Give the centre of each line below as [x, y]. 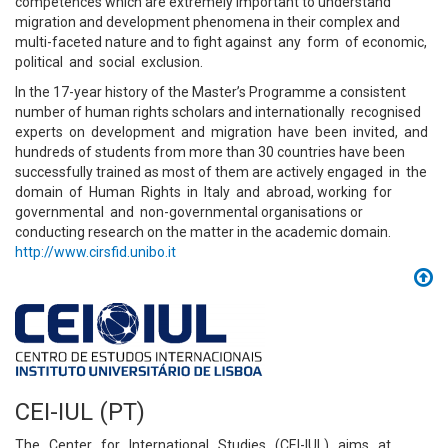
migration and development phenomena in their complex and [207, 22]
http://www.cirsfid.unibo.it [95, 252]
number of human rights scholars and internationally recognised [219, 112]
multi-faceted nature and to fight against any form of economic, [222, 42]
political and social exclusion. [109, 62]
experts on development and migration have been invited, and [223, 132]
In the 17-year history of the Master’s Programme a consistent [210, 92]
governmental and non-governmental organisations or [189, 212]
